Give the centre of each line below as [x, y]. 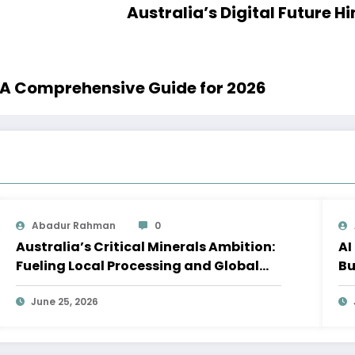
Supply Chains [65, 285]
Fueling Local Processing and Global [138, 266]
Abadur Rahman [74, 226]
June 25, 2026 [65, 302]
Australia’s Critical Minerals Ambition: [146, 247]
